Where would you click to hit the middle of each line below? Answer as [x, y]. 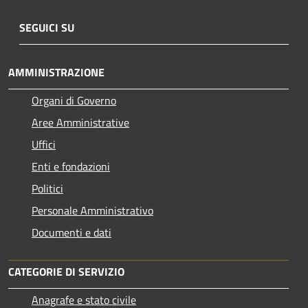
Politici [47, 188]
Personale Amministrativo [92, 210]
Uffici [44, 144]
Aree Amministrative [80, 122]
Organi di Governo [74, 100]
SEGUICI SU [47, 27]
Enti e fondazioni [71, 166]
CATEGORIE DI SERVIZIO [66, 271]
